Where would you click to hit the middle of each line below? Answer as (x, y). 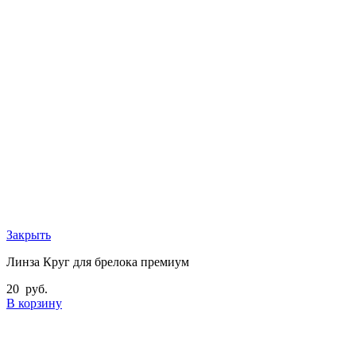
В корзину (34, 304)
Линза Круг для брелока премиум (98, 262)
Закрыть (29, 235)
